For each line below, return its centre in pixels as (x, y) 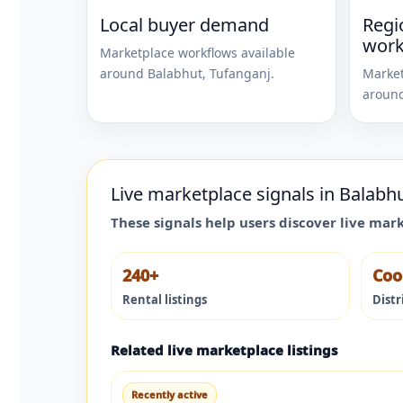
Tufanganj (240, 73)
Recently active (170, 394)
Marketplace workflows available (197, 52)
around (124, 73)
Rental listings (165, 299)
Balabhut (175, 73)
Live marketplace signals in (225, 193)
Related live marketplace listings (224, 349)
